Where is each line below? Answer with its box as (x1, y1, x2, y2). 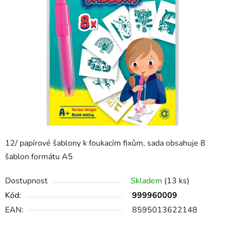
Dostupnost (5, 175, 48, 187)
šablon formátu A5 (5, 151, 73, 163)
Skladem (131, 175, 164, 187)
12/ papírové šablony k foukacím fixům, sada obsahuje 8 (5, 138, 205, 149)
